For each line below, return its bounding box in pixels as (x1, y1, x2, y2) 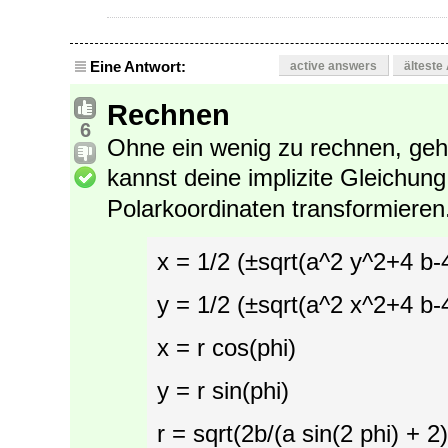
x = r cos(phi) (157, 334, 296, 362)
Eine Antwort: (90, 58, 186, 76)
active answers (290, 59, 377, 74)
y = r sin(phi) (157, 377, 289, 405)
